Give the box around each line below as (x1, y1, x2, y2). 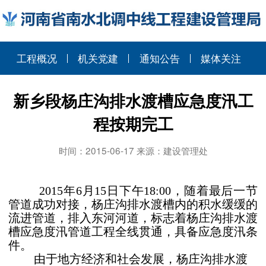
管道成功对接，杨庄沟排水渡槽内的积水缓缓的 (8, 198, 258, 211)
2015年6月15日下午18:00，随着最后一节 (39, 184, 258, 197)
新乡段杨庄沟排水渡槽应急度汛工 (12, 88, 254, 112)
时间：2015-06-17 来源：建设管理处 (58, 143, 208, 157)
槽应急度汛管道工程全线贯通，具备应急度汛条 (8, 225, 258, 238)
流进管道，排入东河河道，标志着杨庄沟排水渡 (8, 211, 258, 224)
